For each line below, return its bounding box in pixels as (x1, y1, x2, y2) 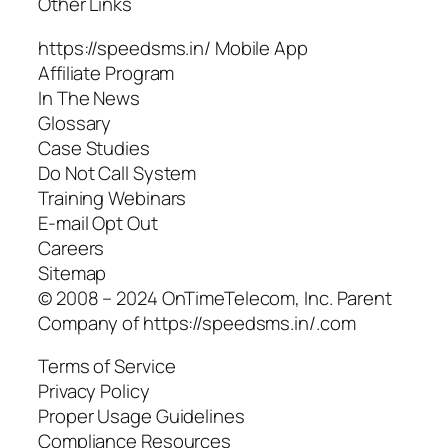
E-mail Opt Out (38, 209, 158, 236)
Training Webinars (38, 184, 187, 211)
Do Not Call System (38, 159, 197, 186)
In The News (38, 84, 140, 111)
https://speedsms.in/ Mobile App (38, 34, 308, 61)
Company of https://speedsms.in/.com (38, 309, 356, 336)
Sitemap (38, 259, 107, 286)
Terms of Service (38, 353, 176, 380)
